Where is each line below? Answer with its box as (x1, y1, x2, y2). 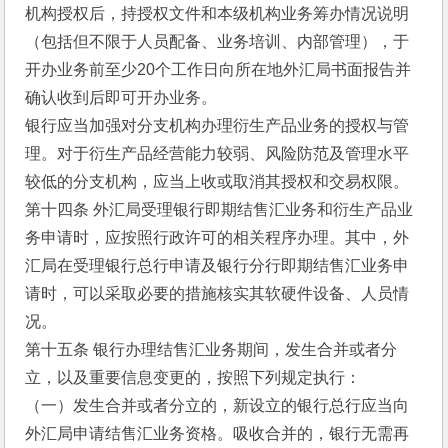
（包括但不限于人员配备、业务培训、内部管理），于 (25, 33, 410, 50)
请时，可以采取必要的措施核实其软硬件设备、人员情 (25, 285, 410, 302)
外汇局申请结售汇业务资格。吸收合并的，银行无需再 (25, 425, 410, 442)
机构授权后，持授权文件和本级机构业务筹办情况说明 (25, 5, 410, 22)
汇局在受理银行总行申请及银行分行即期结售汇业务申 (25, 257, 410, 274)
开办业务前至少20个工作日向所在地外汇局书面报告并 (25, 61, 412, 78)
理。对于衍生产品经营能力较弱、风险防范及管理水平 (25, 145, 410, 162)
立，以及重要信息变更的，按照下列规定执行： (25, 369, 362, 386)
